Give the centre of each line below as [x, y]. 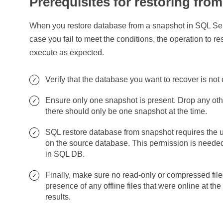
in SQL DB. [65, 154]
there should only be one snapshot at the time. [126, 111]
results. [58, 197]
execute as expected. [67, 53]
